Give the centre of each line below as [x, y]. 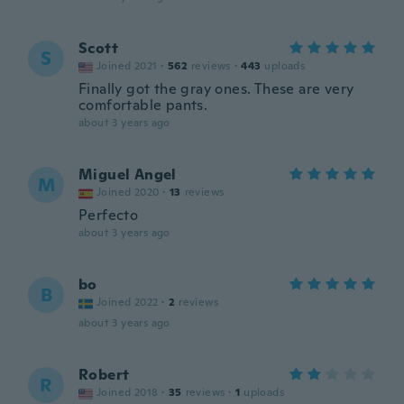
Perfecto [109, 215]
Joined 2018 [128, 392]
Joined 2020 [128, 192]
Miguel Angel [128, 174]
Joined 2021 [127, 66]
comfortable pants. [143, 105]
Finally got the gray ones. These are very [216, 89]
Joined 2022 [128, 302]
